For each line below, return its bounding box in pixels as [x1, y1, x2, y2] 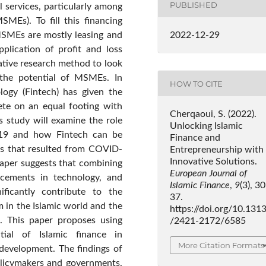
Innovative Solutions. [169, 157, 257, 167]
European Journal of [169, 169, 247, 179]
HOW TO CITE [169, 78, 223, 88]
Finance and [169, 133, 220, 143]
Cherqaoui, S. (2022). [169, 109, 256, 119]
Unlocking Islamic [169, 121, 243, 131]
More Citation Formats [178, 240, 264, 251]
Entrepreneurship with [169, 145, 264, 155]
